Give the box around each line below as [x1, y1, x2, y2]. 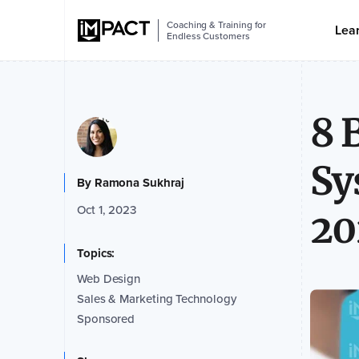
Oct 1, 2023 [76, 201, 136, 219]
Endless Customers [166, 28, 250, 43]
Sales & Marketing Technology [76, 290, 236, 308]
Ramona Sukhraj [94, 174, 184, 192]
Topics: [76, 244, 115, 262]
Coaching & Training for [166, 17, 267, 32]
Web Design [76, 270, 141, 288]
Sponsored [76, 310, 135, 328]
